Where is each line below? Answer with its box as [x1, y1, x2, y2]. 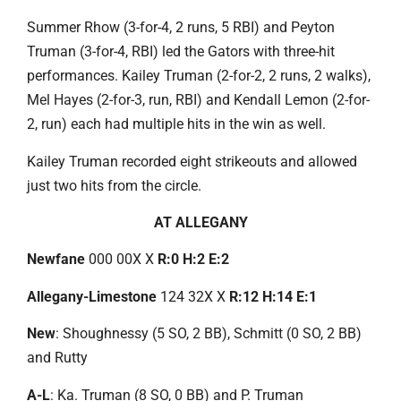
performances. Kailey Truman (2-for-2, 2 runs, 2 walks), [27, 67, 371, 85]
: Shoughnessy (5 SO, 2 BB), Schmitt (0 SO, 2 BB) [55, 325, 362, 343]
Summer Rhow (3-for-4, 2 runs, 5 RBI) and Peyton [27, 19, 335, 37]
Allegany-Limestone [27, 287, 157, 305]
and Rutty [27, 349, 88, 367]
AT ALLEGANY [153, 213, 248, 231]
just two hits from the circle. [27, 176, 201, 194]
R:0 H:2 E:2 [158, 251, 229, 269]
